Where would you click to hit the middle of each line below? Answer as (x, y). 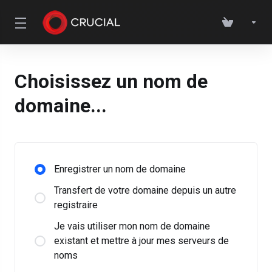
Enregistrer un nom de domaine (120, 169)
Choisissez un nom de (111, 81)
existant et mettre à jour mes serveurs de (141, 241)
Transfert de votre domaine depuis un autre (145, 190)
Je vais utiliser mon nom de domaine (132, 226)
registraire (76, 205)
